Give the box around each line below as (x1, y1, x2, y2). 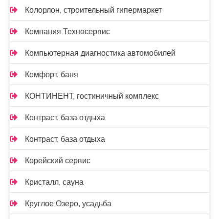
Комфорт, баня (25, 70, 78, 79)
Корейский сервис (25, 156, 90, 165)
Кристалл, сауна (25, 178, 84, 186)
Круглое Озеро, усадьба (25, 199, 111, 208)
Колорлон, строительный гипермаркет (25, 6, 162, 14)
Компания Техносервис (25, 27, 110, 36)
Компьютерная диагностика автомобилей (25, 49, 175, 57)
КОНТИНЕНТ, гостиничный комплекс (25, 92, 159, 100)
